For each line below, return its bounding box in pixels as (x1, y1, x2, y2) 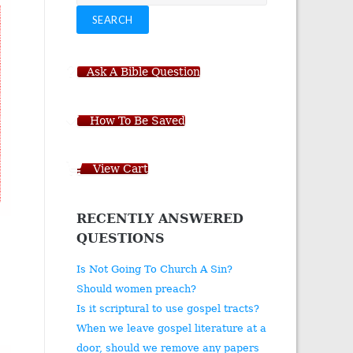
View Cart (92, 162, 148, 176)
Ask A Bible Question (86, 65, 200, 79)
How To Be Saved (89, 113, 185, 127)
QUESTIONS (76, 230, 165, 246)
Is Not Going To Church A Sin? (76, 263, 232, 276)
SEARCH (91, 13, 133, 26)
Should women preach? (76, 283, 196, 295)
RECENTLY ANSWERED (76, 210, 243, 226)
